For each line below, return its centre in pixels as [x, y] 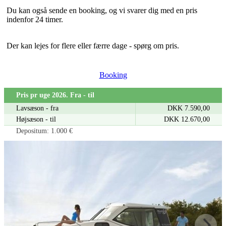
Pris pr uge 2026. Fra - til [55, 95]
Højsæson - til [36, 120]
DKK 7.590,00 [189, 108]
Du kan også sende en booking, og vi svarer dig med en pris [102, 11]
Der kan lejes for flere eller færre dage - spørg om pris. [93, 46]
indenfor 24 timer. [35, 20]
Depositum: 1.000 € [44, 131]
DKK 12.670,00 [187, 120]
